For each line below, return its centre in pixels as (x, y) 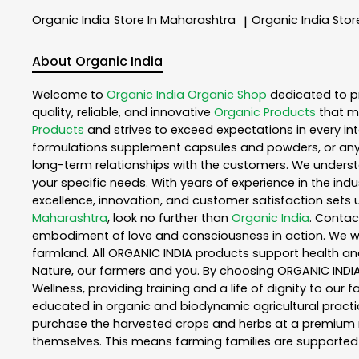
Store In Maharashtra (175, 20)
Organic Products (265, 113)
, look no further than (169, 218)
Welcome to (69, 95)
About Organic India (97, 62)
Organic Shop (227, 95)
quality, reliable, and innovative (123, 113)
